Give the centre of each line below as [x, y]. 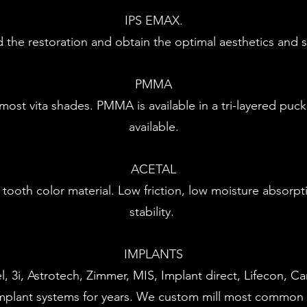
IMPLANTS [153, 254]
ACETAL [153, 169]
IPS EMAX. [153, 21]
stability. [153, 212]
